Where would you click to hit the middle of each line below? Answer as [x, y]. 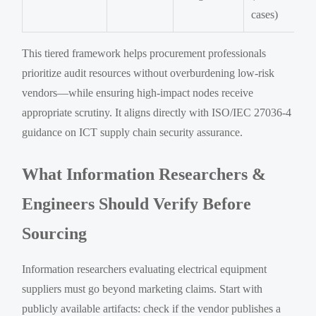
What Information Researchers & [144, 174]
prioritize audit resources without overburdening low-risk [148, 73]
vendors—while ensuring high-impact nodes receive [138, 92]
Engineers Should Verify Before [137, 203]
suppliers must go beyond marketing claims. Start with [142, 288]
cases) [265, 14]
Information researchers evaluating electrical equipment [145, 269]
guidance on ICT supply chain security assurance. [133, 132]
